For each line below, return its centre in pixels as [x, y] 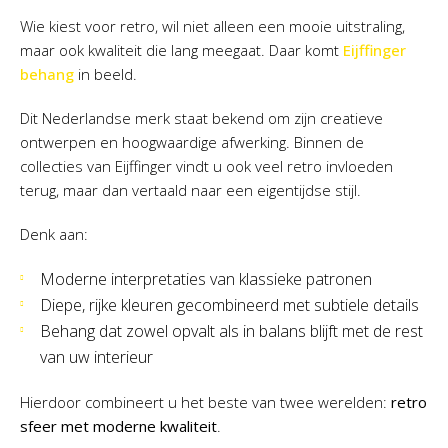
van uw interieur [96, 357]
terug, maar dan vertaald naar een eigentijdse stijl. [190, 190]
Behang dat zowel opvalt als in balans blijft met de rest [231, 331]
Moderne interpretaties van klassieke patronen [206, 279]
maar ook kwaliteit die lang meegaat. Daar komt [179, 50]
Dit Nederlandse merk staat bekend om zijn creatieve [201, 118]
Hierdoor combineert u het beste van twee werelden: [205, 402]
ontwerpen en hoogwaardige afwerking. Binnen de [192, 142]
